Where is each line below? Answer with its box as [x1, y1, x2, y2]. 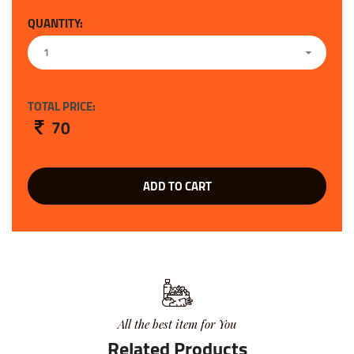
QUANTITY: [28, 12, 83, 36]
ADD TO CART [142, 175, 212, 198]
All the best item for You [117, 316, 237, 333]
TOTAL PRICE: [28, 95, 96, 119]
